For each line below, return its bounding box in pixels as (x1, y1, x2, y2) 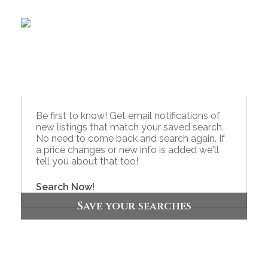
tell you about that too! (36, 156, 138, 167)
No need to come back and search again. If (36, 133, 225, 145)
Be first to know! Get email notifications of (36, 110, 220, 122)
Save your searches (77, 199, 191, 214)
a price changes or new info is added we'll (36, 144, 219, 156)
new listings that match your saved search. (36, 121, 224, 133)
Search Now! (36, 181, 95, 193)
